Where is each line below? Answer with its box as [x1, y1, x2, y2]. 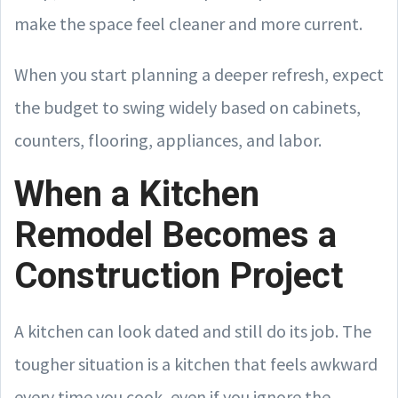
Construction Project [14, 254, 343, 297]
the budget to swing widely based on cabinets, [14, 95, 361, 118]
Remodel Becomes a [14, 213, 337, 256]
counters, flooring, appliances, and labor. [14, 128, 325, 151]
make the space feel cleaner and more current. [14, 12, 362, 35]
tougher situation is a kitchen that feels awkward [14, 352, 378, 375]
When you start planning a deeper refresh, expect [14, 62, 384, 85]
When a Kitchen [14, 172, 259, 215]
